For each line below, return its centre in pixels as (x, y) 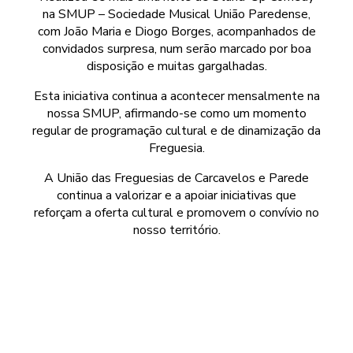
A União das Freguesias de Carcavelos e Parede (176, 178)
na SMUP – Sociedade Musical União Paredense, (176, 15)
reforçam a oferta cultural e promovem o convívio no (176, 213)
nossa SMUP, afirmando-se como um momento (176, 114)
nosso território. (176, 230)
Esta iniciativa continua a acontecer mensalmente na (176, 97)
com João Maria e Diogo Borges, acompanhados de (176, 32)
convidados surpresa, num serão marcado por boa (176, 49)
